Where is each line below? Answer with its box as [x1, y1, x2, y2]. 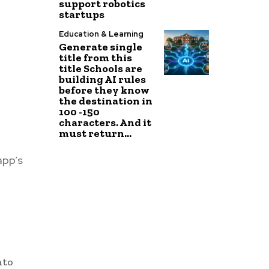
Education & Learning [59, 29, 144, 39]
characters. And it [59, 116, 152, 129]
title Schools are [59, 62, 143, 75]
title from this [59, 51, 133, 64]
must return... [59, 127, 132, 140]
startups [59, 8, 105, 21]
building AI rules [59, 73, 147, 86]
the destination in [59, 94, 153, 107]
